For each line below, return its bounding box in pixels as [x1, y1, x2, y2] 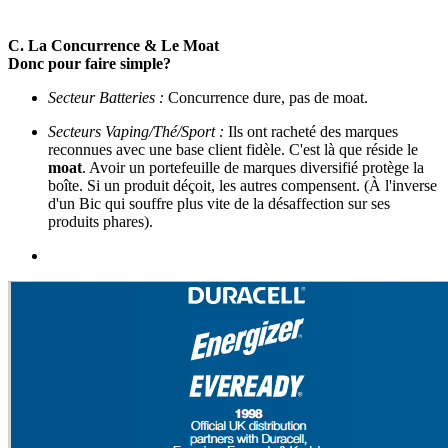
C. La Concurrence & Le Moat [8, 36, 219, 54]
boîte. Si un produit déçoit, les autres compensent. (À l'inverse [48, 176, 437, 194]
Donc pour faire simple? [8, 54, 171, 72]
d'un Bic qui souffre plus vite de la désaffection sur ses [48, 194, 390, 212]
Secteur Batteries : [48, 88, 164, 106]
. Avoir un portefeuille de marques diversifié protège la [82, 158, 424, 176]
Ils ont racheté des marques [224, 122, 398, 140]
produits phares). [48, 212, 153, 230]
